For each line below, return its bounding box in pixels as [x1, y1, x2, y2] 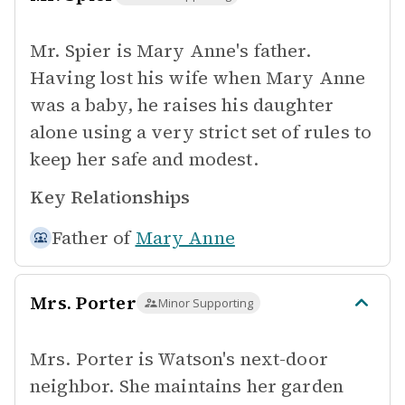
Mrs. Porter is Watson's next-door [30, 346, 328, 372]
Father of [52, 225, 131, 250]
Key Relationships [30, 184, 190, 210]
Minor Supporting [157, 295, 253, 311]
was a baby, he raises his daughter [30, 92, 334, 118]
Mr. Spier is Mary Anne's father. [30, 38, 311, 63]
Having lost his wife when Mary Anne [30, 65, 366, 90]
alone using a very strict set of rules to [30, 119, 372, 145]
